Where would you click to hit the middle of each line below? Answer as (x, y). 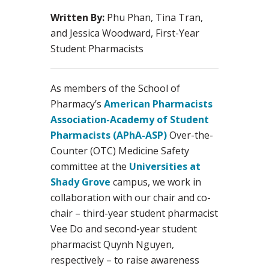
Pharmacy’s (77, 104)
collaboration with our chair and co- (131, 198)
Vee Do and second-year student (124, 229)
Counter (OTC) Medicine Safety (120, 151)
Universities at (165, 167)
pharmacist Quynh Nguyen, (112, 245)
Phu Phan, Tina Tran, (154, 18)
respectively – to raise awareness (125, 260)
